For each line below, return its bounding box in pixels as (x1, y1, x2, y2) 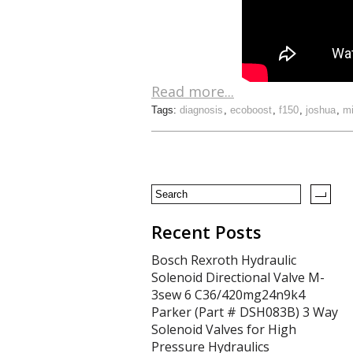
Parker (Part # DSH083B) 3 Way (151, 303, 338, 321)
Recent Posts (151, 220, 262, 243)
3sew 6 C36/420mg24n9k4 (151, 286, 305, 303)
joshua (306, 104, 336, 116)
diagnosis (180, 104, 223, 116)
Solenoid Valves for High (151, 321, 296, 338)
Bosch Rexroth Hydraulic (151, 251, 296, 269)
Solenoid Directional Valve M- (151, 269, 325, 286)
